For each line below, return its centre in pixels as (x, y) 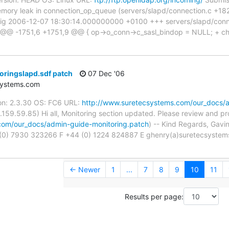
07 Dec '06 (105, 74)
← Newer (85, 170)
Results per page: (154, 196)
